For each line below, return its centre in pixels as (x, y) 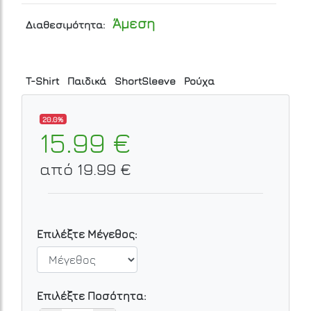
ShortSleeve (145, 81)
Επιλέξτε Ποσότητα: (92, 295)
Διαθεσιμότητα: (65, 25)
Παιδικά (87, 81)
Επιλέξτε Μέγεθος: (87, 234)
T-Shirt (42, 81)
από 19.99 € (85, 168)
